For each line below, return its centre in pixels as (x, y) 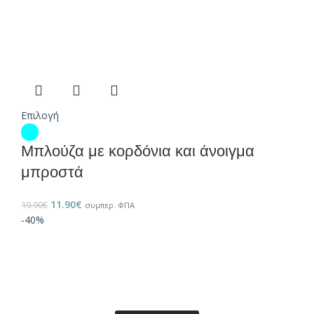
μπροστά (52, 172)
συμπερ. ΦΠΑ (110, 205)
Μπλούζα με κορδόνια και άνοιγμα (138, 151)
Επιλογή (40, 116)
